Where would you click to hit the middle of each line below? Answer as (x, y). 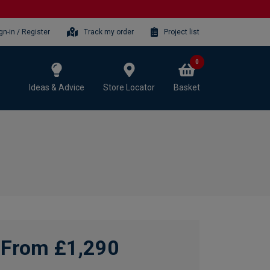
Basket (187, 87)
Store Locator (129, 87)
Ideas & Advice (57, 87)
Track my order (109, 32)
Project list (182, 32)
